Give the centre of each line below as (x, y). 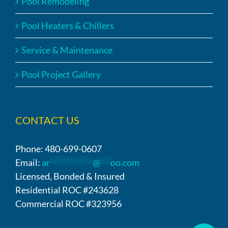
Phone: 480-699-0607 (59, 148)
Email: (28, 162)
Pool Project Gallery (61, 74)
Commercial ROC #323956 (68, 203)
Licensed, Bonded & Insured (70, 176)
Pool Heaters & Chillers (68, 25)
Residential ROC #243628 (67, 190)
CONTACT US (47, 120)
